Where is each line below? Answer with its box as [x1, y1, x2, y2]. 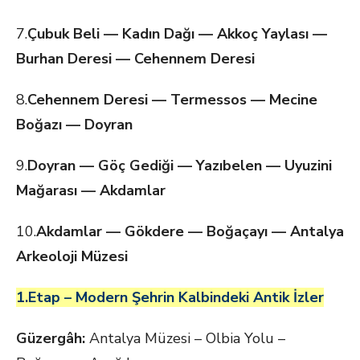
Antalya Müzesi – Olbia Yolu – [85, 329, 285, 348]
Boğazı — [16, 115, 84, 134]
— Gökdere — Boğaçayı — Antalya [106, 222, 344, 241]
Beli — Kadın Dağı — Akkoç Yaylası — [73, 24, 327, 43]
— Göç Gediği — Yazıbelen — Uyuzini [80, 156, 332, 175]
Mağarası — [16, 181, 100, 200]
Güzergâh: [16, 329, 85, 348]
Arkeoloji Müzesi [16, 247, 128, 266]
